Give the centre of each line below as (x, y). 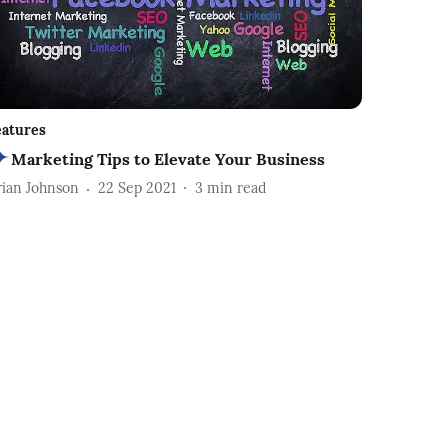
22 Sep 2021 (137, 188)
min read (237, 188)
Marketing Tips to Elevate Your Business (168, 158)
